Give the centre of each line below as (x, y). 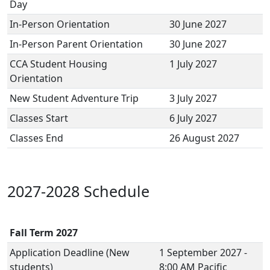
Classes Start (42, 118)
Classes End (39, 138)
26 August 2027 (206, 138)
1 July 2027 (193, 64)
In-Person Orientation (61, 24)
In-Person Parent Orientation (77, 44)
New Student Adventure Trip (77, 98)
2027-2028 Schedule (78, 191)
